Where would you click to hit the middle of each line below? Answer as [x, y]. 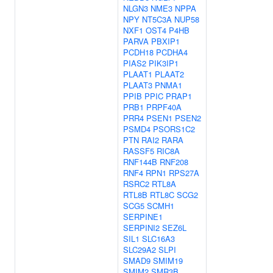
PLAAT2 [169, 74]
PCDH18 [138, 52]
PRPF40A [164, 107]
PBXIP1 [165, 41]
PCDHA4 [172, 52]
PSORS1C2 [174, 129]
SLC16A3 [158, 239]
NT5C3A [157, 19]
